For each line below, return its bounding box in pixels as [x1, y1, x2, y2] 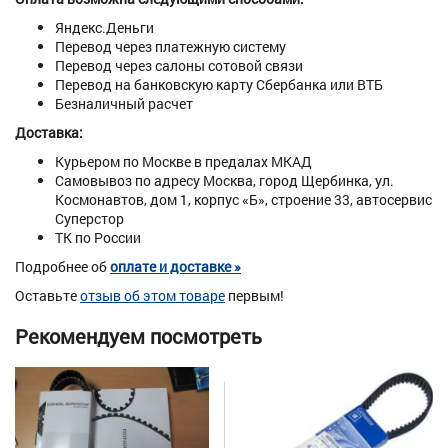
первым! [225, 286, 284, 306]
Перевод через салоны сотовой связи [55, 56, 303, 76]
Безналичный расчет [55, 94, 193, 114]
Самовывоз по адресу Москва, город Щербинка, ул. [55, 171, 394, 191]
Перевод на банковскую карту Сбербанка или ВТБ [55, 75, 383, 95]
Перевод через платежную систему [55, 37, 286, 57]
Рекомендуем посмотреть [15, 323, 262, 350]
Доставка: [15, 123, 83, 143]
